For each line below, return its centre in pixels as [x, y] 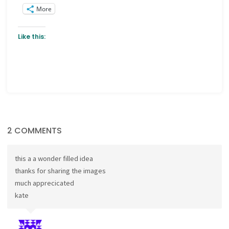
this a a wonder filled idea [54, 158]
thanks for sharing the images [60, 170]
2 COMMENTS [35, 131]
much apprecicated [44, 183]
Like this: [32, 36]
